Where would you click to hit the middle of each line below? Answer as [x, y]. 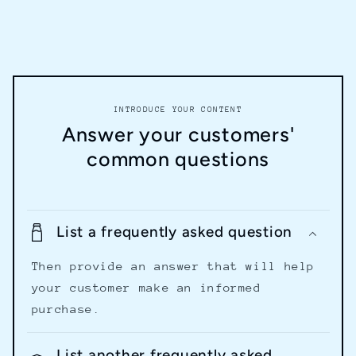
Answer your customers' [178, 135]
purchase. [66, 309]
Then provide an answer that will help [173, 266]
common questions [178, 159]
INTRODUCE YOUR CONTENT [178, 109]
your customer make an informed [146, 288]
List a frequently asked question [174, 232]
